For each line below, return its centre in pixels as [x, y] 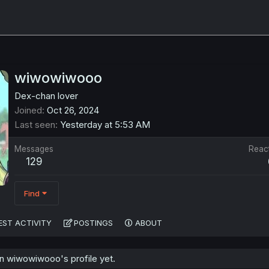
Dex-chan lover [46, 96]
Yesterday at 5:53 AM [105, 125]
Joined [28, 110]
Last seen [35, 125]
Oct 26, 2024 [73, 110]
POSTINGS [93, 223]
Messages [34, 149]
